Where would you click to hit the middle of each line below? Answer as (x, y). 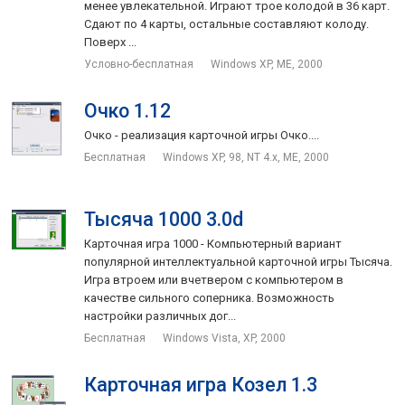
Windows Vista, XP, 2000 (225, 338)
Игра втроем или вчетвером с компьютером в (214, 280)
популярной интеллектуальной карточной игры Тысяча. (239, 262)
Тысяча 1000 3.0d (164, 219)
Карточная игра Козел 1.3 (201, 385)
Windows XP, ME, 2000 (267, 64)
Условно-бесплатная (141, 64)
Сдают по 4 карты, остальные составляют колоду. (227, 24)
